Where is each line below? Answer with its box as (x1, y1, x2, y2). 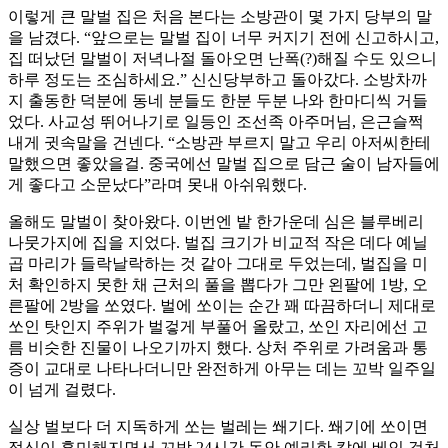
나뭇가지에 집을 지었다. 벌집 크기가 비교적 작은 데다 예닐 (8, 234, 428, 252)
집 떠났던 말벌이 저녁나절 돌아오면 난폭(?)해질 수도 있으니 (8, 50, 437, 68)
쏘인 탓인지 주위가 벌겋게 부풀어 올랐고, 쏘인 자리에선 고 (8, 318, 428, 336)
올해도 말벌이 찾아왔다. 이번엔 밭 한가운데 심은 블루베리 (8, 213, 424, 231)
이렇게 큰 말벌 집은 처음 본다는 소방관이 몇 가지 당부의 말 (8, 8, 432, 26)
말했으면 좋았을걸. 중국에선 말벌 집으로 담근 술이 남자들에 (8, 155, 440, 173)
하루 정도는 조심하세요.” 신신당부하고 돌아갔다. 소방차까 (8, 71, 427, 89)
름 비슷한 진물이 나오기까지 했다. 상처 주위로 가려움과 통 (8, 339, 428, 357)
